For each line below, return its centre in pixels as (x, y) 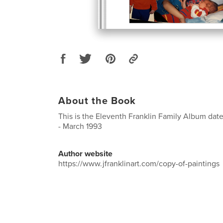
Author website (85, 154)
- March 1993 (80, 126)
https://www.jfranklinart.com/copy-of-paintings (139, 164)
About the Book (97, 101)
